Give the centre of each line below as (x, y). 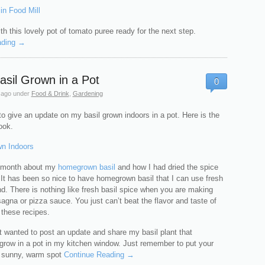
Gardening (88, 93)
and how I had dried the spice (168, 167)
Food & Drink (50, 93)
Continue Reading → (99, 255)
